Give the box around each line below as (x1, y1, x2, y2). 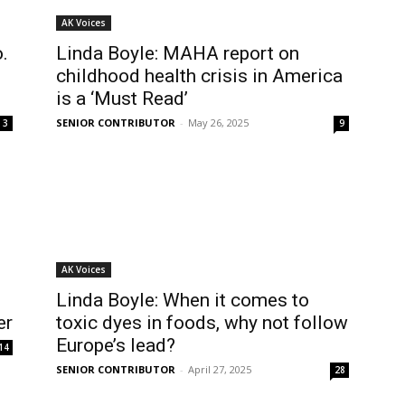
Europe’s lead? (56, 334, 175, 356)
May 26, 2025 (188, 116, 249, 129)
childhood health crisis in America (56, 65, 343, 87)
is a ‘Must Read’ (56, 88, 188, 109)
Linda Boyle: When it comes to (56, 289, 309, 311)
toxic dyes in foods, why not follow (56, 312, 348, 334)
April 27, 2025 (188, 363, 251, 376)
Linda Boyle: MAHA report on (56, 42, 299, 64)
